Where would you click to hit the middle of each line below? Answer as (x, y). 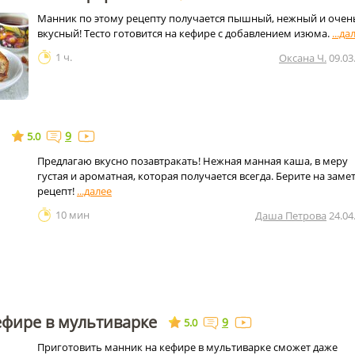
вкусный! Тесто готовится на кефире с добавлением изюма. (185, 33)
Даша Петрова (291, 216)
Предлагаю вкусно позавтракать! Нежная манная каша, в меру (193, 161)
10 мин (73, 215)
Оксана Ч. (303, 58)
